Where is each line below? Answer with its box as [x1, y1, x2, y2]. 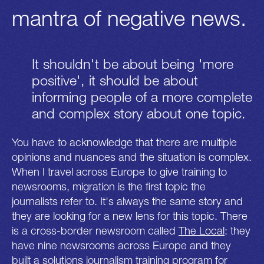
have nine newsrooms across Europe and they [12, 238, 231, 252]
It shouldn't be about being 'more [31, 55, 233, 72]
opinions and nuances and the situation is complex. [12, 150, 252, 163]
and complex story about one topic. [31, 104, 246, 121]
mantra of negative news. [12, 4, 246, 31]
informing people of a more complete [31, 88, 252, 105]
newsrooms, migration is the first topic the [12, 179, 206, 193]
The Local [179, 223, 225, 237]
